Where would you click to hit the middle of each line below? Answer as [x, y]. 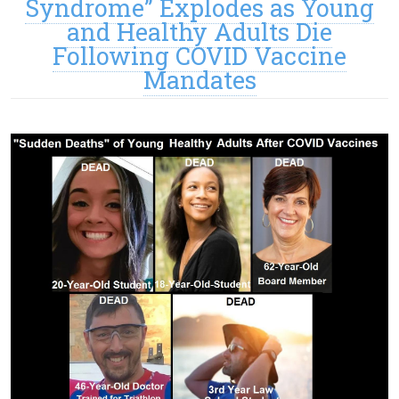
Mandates [199, 80]
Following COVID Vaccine [199, 56]
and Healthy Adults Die [199, 32]
